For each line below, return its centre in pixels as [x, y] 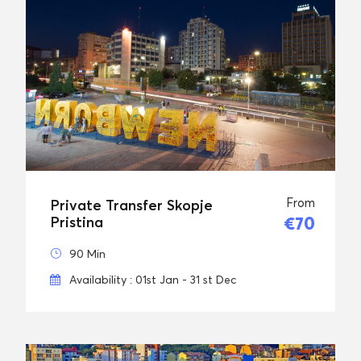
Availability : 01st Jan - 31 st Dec [153, 279]
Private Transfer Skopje [131, 205]
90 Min [87, 253]
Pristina [77, 222]
